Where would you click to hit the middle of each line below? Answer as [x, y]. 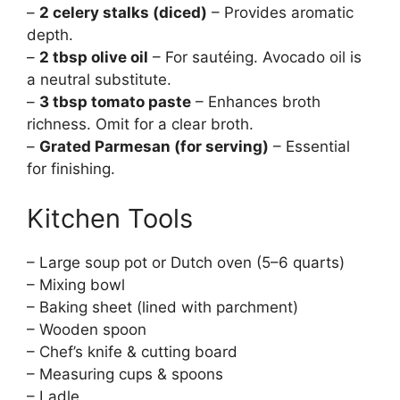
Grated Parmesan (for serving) [154, 147]
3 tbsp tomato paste [115, 102]
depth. [50, 35]
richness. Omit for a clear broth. [140, 125]
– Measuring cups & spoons [125, 374]
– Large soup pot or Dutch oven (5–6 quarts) [186, 262]
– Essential [309, 147]
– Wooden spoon [87, 329]
